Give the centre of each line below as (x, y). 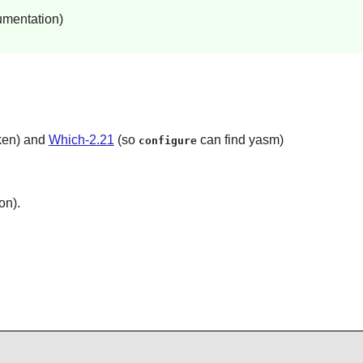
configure (167, 140)
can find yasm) (240, 139)
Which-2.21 (81, 139)
